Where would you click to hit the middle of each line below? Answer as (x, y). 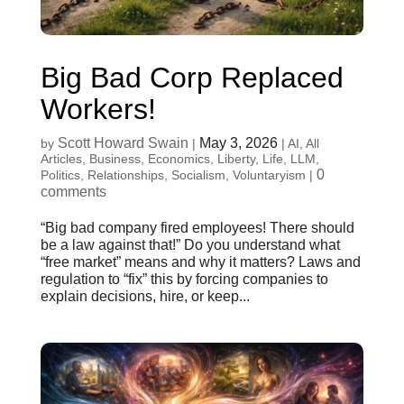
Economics (179, 158)
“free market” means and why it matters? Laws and (200, 262)
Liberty (236, 158)
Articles (61, 158)
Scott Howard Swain (123, 142)
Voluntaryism (269, 174)
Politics (60, 174)
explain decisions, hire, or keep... (145, 296)
